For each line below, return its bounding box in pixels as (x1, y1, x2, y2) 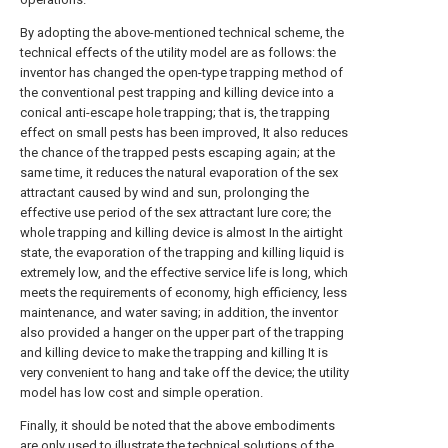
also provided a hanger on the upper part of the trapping (20, 325, 344, 340)
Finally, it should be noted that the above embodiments (20, 418, 335, 433)
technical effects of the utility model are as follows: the (20, 45, 336, 60)
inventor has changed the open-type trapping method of (20, 65, 343, 80)
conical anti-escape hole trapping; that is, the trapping (20, 105, 330, 120)
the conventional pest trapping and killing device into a (20, 85, 334, 100)
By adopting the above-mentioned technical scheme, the (20, 25, 344, 40)
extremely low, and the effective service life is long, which (20, 265, 348, 280)
